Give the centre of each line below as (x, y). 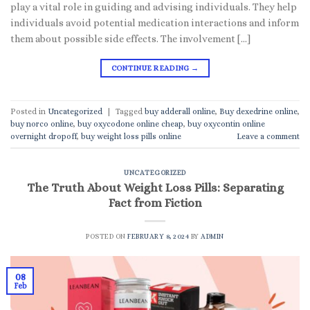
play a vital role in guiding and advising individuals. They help (154, 7)
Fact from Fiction (155, 202)
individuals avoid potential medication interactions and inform (155, 23)
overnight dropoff (44, 136)
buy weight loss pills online (131, 136)
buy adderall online (180, 111)
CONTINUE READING (151, 68)
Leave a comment (268, 136)
